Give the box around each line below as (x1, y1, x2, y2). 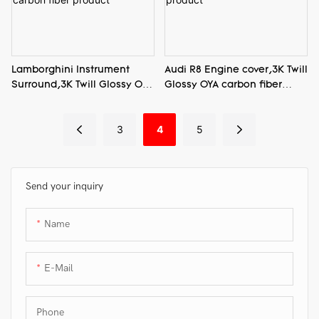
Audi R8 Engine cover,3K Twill (164, 64, 308, 75)
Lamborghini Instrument (11, 64, 130, 75)
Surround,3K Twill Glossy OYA (11, 79, 153, 90)
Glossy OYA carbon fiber (164, 79, 282, 90)
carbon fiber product (11, 94, 114, 105)
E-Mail (44, 261, 73, 274)
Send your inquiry (26, 179, 103, 192)
